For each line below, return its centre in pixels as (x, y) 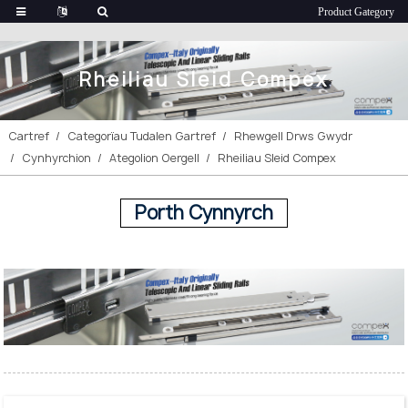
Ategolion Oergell (155, 158)
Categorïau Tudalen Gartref (142, 136)
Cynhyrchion (57, 158)
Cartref (29, 136)
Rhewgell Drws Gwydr (294, 136)
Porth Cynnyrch (204, 212)
